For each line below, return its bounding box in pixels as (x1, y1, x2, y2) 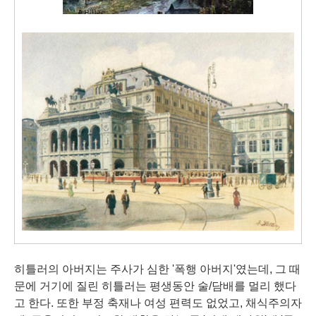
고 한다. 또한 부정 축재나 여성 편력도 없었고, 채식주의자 (14, 296, 302, 309)
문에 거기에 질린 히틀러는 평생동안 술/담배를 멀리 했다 (14, 279, 296, 292)
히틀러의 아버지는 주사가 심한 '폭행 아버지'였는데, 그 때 (14, 262, 300, 275)
